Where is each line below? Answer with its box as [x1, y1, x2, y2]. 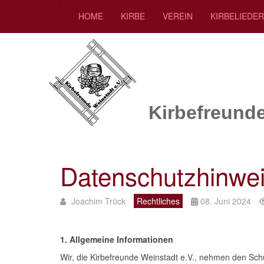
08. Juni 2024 [200, 195, 251, 207]
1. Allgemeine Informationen [60, 233, 173, 245]
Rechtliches [137, 195, 180, 207]
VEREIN [163, 10, 193, 22]
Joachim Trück [71, 195, 126, 207]
